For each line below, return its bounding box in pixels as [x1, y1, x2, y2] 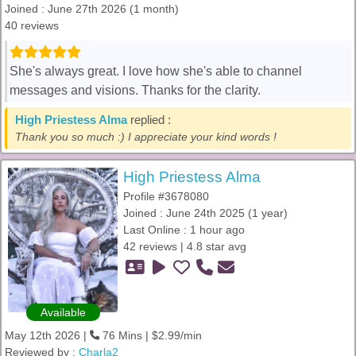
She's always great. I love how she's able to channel [10, 64, 302, 78]
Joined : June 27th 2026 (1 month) [5, 2, 179, 15]
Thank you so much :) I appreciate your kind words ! [15, 130, 277, 143]
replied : [127, 114, 171, 126]
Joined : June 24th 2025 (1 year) [123, 207, 288, 219]
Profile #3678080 [123, 190, 209, 203]
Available [40, 306, 86, 319]
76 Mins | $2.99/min [99, 329, 202, 342]
